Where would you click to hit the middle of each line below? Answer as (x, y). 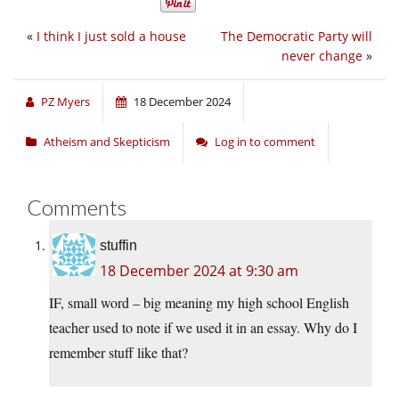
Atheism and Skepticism (107, 142)
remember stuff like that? (118, 353)
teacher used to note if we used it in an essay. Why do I (203, 328)
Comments (77, 208)
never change (322, 56)
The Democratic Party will (297, 37)
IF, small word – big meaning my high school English (199, 303)
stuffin (118, 246)
